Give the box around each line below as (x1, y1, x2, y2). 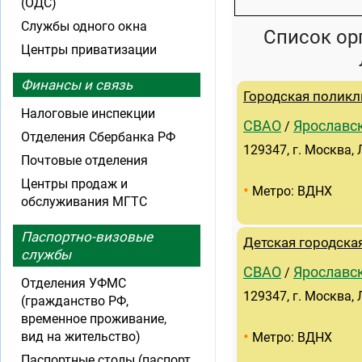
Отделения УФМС (21, 276, 126, 291)
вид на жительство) (21, 329, 141, 344)
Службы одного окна (21, 19, 147, 34)
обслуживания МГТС (21, 194, 147, 209)
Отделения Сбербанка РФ (21, 129, 175, 145)
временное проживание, (21, 311, 166, 326)
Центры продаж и (21, 176, 128, 192)
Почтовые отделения (21, 153, 148, 168)
